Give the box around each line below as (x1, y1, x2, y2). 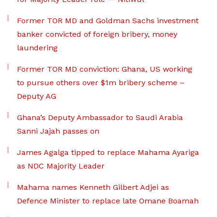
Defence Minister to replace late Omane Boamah (17, 196, 199, 206)
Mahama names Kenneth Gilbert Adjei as (17, 183, 169, 192)
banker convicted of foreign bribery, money (17, 30, 177, 39)
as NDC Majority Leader (17, 161, 105, 171)
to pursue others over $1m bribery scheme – (17, 78, 185, 88)
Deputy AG (17, 92, 56, 101)
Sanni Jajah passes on (17, 126, 99, 136)
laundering (17, 43, 58, 53)
